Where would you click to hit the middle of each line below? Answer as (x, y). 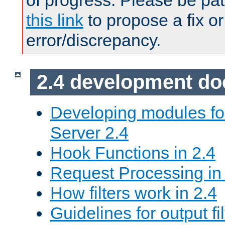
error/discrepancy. (93, 40)
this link (55, 20)
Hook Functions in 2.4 (133, 152)
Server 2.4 (89, 132)
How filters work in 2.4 (134, 193)
